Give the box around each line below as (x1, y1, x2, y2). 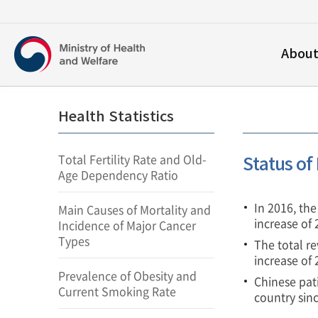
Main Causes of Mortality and (58, 201, 211, 218)
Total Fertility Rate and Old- (58, 150, 207, 168)
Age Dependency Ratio (58, 166, 178, 183)
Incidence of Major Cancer (58, 216, 196, 234)
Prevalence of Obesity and (58, 267, 197, 284)
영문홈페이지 (13, 72, 137, 105)
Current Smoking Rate (58, 283, 176, 300)
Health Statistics (58, 108, 174, 126)
